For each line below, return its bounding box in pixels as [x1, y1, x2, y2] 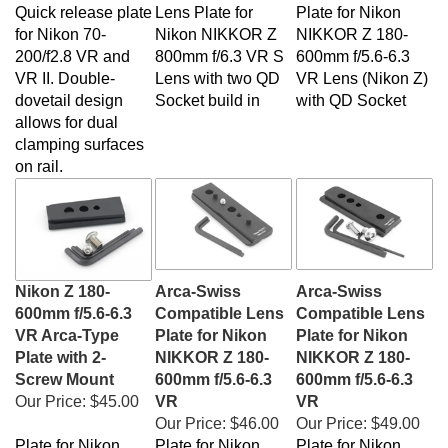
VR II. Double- [15, 60, 115, 77]
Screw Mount [15, 361, 114, 378]
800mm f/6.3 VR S [155, 38, 284, 55]
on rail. [15, 148, 63, 165]
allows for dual [15, 104, 118, 121]
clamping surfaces [15, 126, 144, 143]
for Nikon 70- [15, 16, 106, 33]
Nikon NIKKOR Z [155, 16, 277, 33]
